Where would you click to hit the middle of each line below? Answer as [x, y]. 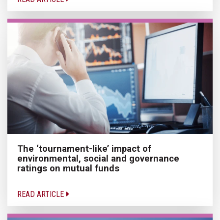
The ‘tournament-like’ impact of [84, 148]
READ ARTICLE [41, 194]
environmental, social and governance [98, 158]
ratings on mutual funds [68, 168]
